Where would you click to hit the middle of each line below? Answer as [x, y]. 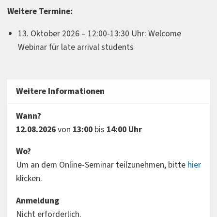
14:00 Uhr [124, 129]
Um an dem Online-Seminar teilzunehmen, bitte [101, 165]
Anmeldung [37, 201]
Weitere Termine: [40, 12]
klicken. [29, 179]
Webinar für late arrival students [76, 47]
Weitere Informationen [60, 92]
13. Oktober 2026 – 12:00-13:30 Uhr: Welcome [100, 33]
